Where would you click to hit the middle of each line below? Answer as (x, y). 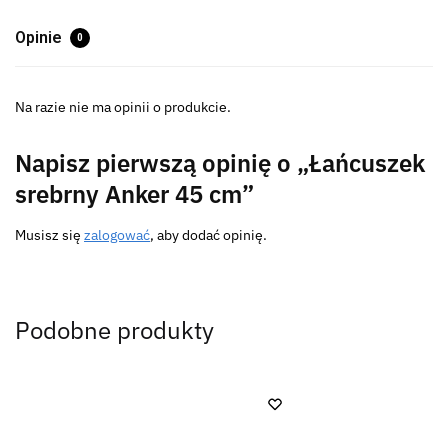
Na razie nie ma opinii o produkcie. (123, 106)
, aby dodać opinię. (208, 234)
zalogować (117, 234)
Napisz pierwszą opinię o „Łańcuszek (220, 162)
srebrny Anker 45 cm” (134, 193)
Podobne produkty (114, 329)
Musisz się (49, 234)
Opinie (40, 37)
